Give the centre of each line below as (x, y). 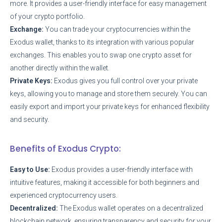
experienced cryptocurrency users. (64, 195)
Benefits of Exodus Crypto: (65, 148)
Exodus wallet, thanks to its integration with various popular (102, 42)
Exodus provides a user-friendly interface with (121, 169)
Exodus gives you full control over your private (125, 81)
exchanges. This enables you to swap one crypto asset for (101, 55)
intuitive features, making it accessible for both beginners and (105, 182)
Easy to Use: (30, 169)
